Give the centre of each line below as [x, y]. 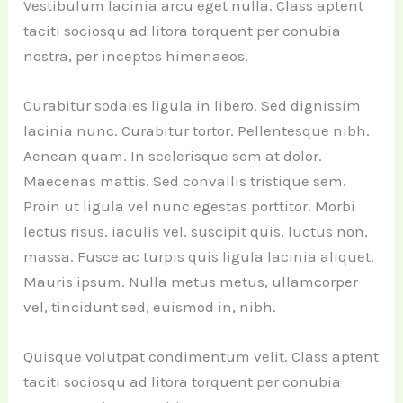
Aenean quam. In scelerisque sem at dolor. [173, 155]
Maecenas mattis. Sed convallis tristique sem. [185, 180]
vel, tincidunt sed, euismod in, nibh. [150, 306]
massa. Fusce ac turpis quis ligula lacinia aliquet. [199, 256]
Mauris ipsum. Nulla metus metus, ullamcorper [191, 281]
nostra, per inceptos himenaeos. [136, 55]
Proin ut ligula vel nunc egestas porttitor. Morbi [190, 206]
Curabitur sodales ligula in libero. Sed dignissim [193, 105]
